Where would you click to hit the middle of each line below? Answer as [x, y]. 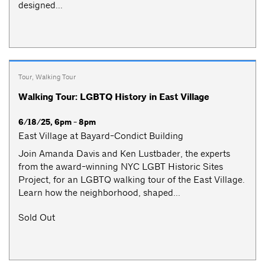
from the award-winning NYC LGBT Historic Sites [121, 167]
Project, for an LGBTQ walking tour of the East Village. [132, 180]
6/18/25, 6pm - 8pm [57, 122]
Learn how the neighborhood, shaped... [99, 193]
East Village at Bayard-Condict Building [101, 135]
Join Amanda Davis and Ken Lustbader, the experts [124, 154]
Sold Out [37, 218]
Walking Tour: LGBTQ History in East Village [114, 97]
